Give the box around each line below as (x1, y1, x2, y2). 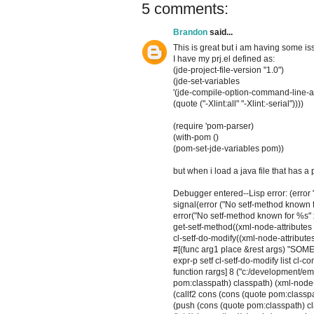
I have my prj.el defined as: (173, 54, 275, 64)
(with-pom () (173, 132, 219, 143)
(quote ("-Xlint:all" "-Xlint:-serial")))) (173, 99, 303, 109)
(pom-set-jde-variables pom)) (173, 144, 284, 154)
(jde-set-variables (173, 76, 240, 87)
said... (207, 27, 233, 38)
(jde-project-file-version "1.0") (173, 65, 284, 76)
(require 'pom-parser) (173, 121, 254, 132)
